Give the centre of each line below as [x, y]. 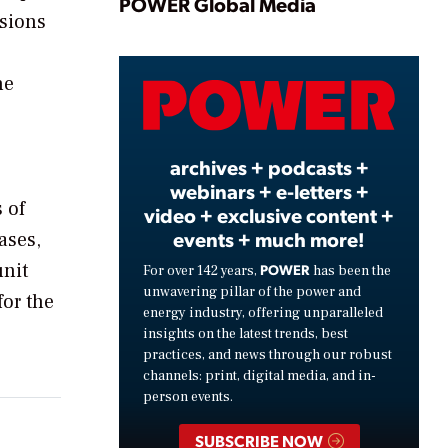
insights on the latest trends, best [245, 333]
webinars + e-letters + [269, 190]
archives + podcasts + [269, 166]
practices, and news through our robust [267, 354]
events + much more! [269, 238]
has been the [350, 270]
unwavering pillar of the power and [252, 291]
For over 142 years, [201, 270]
